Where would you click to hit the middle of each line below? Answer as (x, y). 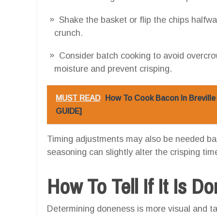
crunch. (69, 33)
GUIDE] (69, 111)
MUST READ (78, 98)
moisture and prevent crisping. (113, 69)
